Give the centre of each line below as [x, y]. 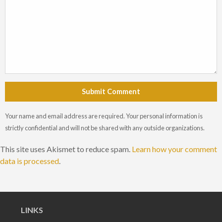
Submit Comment [111, 91]
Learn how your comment [174, 149]
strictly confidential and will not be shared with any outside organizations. [105, 128]
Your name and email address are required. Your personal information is [104, 116]
